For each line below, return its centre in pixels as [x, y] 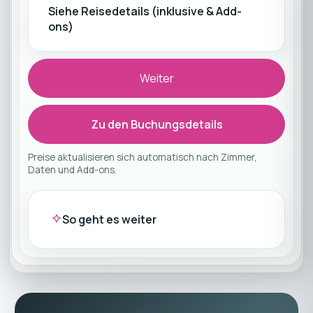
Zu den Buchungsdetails [156, 124]
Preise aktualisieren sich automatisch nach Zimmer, [142, 157]
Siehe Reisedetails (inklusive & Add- [145, 11]
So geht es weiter [109, 219]
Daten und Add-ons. [72, 170]
